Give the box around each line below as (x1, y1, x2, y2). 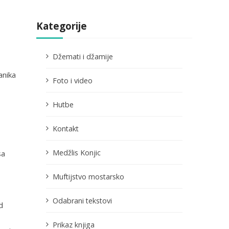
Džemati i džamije (53, 51, 113, 61)
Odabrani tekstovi (53, 195, 112, 205)
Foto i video (53, 75, 93, 85)
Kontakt (53, 123, 79, 133)
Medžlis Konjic (53, 147, 101, 157)
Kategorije (36, 19, 87, 33)
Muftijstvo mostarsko (53, 171, 124, 181)
